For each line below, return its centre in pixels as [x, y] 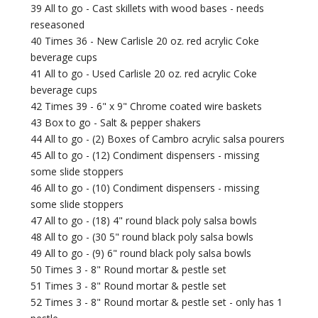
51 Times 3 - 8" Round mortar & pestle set [129, 286]
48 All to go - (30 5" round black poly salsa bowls [142, 237]
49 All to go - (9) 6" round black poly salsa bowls [141, 253]
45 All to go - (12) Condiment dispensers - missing [145, 155]
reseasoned [58, 25]
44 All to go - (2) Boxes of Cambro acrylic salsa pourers [158, 139]
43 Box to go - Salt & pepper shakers [116, 123]
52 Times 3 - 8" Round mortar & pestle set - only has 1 [157, 302]
